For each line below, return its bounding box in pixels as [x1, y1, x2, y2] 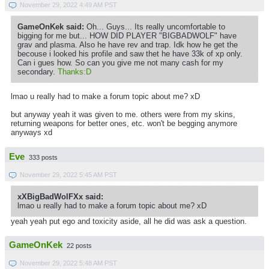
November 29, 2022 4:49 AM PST [20, 1, 117, 9]
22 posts [67, 242, 92, 250]
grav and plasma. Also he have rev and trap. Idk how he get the [17, 40, 238, 50]
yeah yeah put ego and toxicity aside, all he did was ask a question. [11, 216, 247, 226]
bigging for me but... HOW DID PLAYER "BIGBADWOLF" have [17, 31, 237, 41]
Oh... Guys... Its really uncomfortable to [84, 22, 225, 32]
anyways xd [11, 128, 52, 138]
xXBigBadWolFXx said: [17, 192, 103, 201]
